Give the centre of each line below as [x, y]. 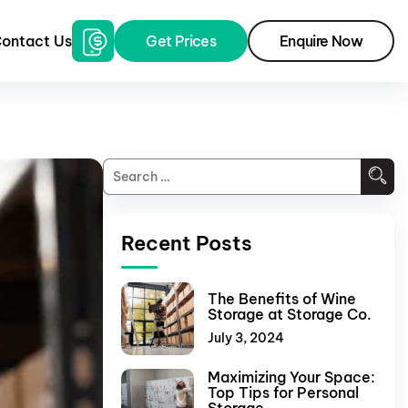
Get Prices [181, 41]
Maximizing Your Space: [291, 377]
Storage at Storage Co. [290, 314]
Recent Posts [187, 243]
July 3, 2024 [246, 337]
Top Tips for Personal [283, 393]
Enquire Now [321, 41]
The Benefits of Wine [282, 298]
